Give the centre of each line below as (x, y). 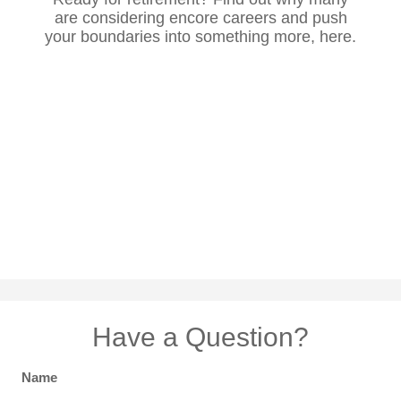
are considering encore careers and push (200, 18)
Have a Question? (200, 337)
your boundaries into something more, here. (200, 37)
